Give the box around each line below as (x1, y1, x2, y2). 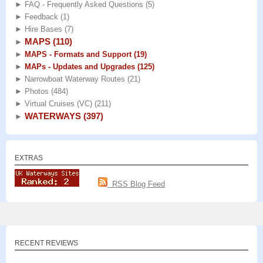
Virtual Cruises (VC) (22, 99, 95, 108)
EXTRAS (15, 153, 43, 162)
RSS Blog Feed (107, 179, 165, 188)
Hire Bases (22, 24, 65, 33)
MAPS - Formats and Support (22, 49, 134, 59)
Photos (22, 86, 51, 96)
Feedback (22, 12, 60, 21)
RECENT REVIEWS (15, 238, 78, 247)
